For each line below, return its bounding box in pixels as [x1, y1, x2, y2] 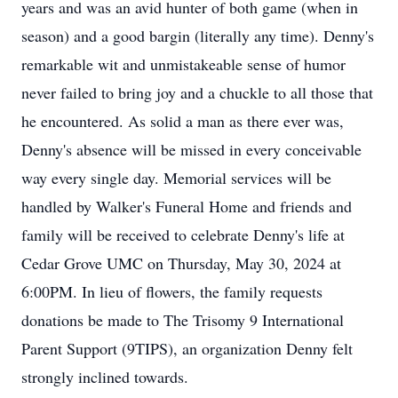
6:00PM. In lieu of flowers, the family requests [21, 281, 322, 302]
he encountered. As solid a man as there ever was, [21, 110, 344, 131]
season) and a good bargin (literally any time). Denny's [21, 25, 374, 46]
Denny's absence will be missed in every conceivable [21, 139, 362, 160]
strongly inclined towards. [21, 366, 188, 387]
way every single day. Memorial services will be [21, 167, 331, 188]
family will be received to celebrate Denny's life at [21, 224, 345, 245]
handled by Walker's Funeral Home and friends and [21, 195, 352, 217]
